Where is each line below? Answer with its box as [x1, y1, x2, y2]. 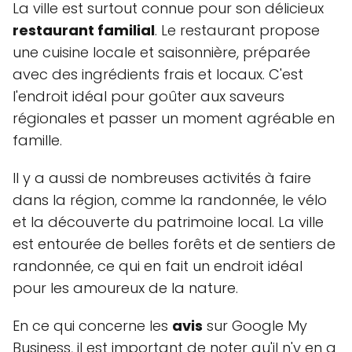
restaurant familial [13, 20, 155, 40]
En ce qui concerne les [13, 316, 172, 335]
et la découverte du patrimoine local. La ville [13, 212, 324, 232]
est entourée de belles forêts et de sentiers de [13, 234, 335, 254]
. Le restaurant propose [155, 20, 320, 40]
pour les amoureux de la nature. [13, 278, 238, 298]
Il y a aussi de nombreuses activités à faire [13, 168, 311, 188]
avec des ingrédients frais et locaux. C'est [13, 64, 303, 84]
